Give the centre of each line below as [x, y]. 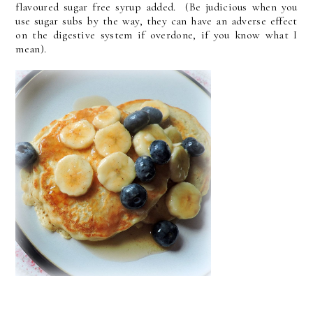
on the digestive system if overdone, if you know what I [156, 35]
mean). [31, 49]
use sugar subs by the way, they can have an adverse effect [156, 21]
